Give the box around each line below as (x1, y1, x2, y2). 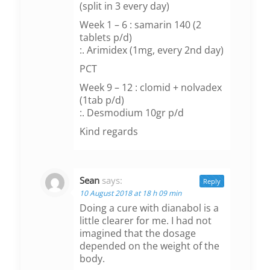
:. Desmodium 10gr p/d (79, 106, 184, 120)
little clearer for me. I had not (79, 214, 212, 228)
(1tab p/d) (79, 93, 124, 107)
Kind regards (79, 125, 138, 139)
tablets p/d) (79, 31, 132, 45)
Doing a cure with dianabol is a (79, 201, 219, 215)
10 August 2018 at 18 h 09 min (79, 188, 181, 199)
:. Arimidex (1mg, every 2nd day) (79, 43, 224, 57)
